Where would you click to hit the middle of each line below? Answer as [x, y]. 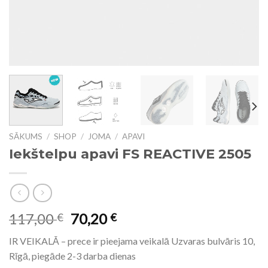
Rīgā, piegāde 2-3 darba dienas [72, 256]
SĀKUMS [26, 136]
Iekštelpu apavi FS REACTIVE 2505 [130, 153]
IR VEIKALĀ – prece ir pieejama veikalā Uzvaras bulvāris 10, [132, 241]
